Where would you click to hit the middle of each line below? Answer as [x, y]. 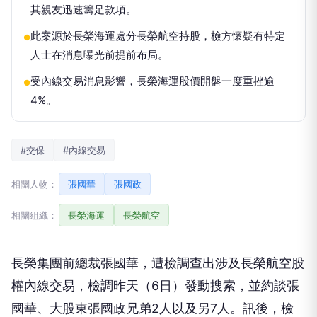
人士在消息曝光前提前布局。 [99, 54]
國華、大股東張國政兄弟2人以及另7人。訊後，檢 [152, 308]
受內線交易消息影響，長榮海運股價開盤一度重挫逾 [152, 81]
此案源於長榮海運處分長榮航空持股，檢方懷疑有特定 [158, 35]
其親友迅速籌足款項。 [83, 9]
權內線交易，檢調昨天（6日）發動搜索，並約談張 [155, 285]
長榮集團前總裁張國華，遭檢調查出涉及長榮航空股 [158, 263]
